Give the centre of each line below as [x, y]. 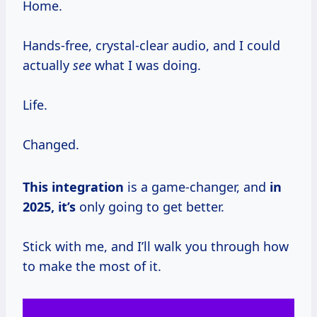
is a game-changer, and [197, 186]
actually [48, 65]
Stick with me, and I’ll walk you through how [156, 246]
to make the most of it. [92, 266]
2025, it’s [49, 206]
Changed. [51, 144]
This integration [73, 186]
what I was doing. [146, 65]
